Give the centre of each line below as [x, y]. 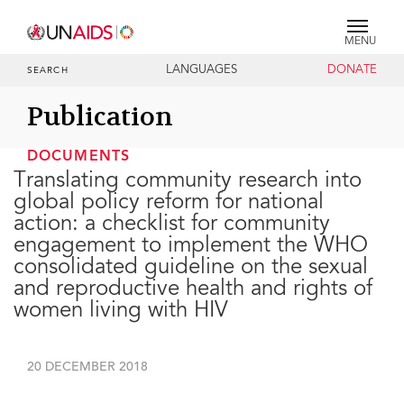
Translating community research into [188, 182]
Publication [100, 117]
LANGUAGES [202, 70]
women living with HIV [121, 312]
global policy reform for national [169, 204]
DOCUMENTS [78, 157]
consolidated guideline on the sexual [191, 269]
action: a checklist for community [172, 225]
